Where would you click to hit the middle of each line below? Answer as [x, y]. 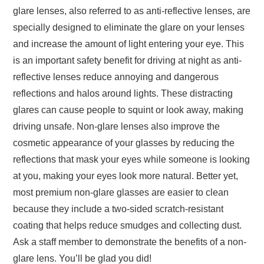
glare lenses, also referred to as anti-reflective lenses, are [132, 11]
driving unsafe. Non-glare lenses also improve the [117, 126]
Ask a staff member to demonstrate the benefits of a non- [130, 242]
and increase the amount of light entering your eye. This [129, 44]
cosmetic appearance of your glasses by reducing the [124, 143]
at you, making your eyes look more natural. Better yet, [126, 176]
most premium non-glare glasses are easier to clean [121, 192]
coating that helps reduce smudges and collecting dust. [128, 225]
